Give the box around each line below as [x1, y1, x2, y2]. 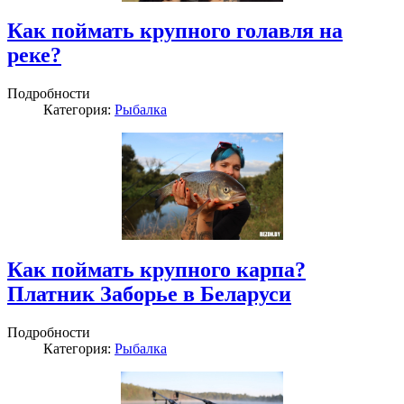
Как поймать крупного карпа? [7, 258, 306, 282]
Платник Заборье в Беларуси [7, 282, 291, 307]
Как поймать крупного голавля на [7, 19, 343, 43]
